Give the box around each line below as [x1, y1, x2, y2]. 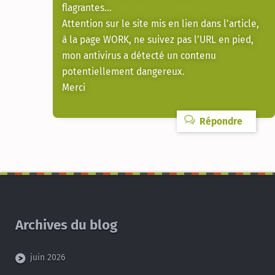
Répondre [196, 115, 242, 127]
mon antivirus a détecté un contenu [62, 50, 216, 61]
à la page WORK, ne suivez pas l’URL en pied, [62, 34, 254, 45]
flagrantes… [62, 2, 112, 14]
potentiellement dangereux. [62, 66, 185, 77]
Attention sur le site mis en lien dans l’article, [62, 18, 259, 29]
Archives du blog [15, 216, 117, 233]
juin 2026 [30, 252, 65, 263]
